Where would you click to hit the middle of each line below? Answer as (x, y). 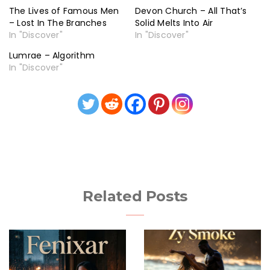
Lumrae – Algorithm (52, 56)
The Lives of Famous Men (64, 11)
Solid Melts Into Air (174, 23)
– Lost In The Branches (58, 23)
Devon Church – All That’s (191, 11)
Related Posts (135, 196)
